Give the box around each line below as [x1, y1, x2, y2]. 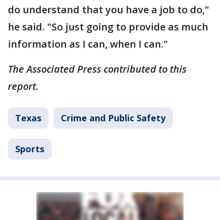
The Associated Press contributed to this [8, 62, 187, 76]
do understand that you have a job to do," [8, 2, 209, 16]
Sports [15, 142, 44, 155]
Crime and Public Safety [61, 111, 165, 124]
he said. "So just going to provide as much [8, 20, 208, 33]
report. [8, 79, 41, 93]
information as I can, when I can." [8, 37, 168, 51]
